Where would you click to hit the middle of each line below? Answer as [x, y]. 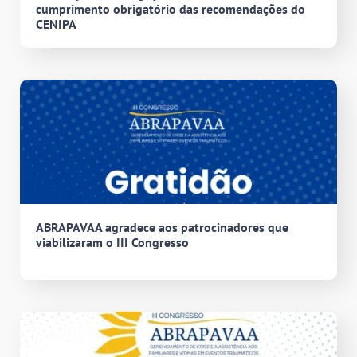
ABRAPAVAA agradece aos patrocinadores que [162, 228]
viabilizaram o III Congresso [112, 243]
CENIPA [56, 24]
